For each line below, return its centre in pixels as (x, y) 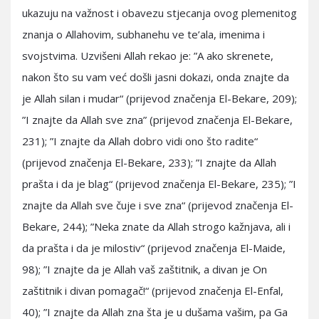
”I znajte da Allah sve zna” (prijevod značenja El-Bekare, (157, 120)
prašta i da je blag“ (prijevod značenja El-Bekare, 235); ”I (159, 184)
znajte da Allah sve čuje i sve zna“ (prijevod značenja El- (158, 205)
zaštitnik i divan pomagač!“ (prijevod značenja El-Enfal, (153, 291)
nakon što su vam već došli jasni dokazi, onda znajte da (156, 77)
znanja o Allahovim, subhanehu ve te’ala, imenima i (143, 34)
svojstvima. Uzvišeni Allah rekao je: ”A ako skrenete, (148, 56)
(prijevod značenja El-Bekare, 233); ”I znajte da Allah (149, 162)
